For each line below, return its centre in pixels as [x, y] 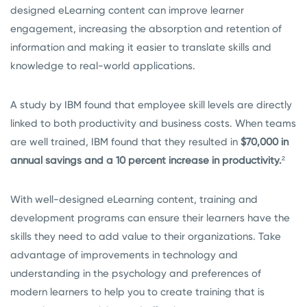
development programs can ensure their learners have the [150, 218]
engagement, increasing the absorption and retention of [146, 29]
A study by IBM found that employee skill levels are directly [151, 105]
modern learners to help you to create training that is [137, 292]
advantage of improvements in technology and [124, 255]
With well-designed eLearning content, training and [134, 200]
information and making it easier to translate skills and [141, 48]
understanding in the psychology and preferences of [136, 274]
